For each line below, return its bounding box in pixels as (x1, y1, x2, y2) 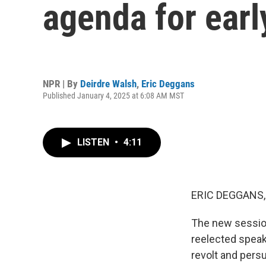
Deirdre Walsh (80, 77, 137, 90)
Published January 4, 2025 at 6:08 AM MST (43, 90, 184, 100)
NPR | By (43, 77, 80, 90)
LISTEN (77, 137, 112, 148)
